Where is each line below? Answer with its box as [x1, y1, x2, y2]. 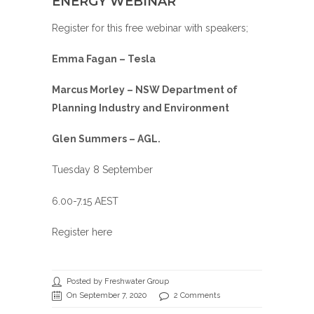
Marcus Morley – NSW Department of [52, 84, 238, 95]
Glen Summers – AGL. [52, 133, 161, 145]
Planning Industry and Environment [52, 102, 229, 114]
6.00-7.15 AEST [52, 195, 118, 207]
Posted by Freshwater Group [67, 276, 169, 286]
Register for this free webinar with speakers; [52, 22, 248, 34]
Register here [52, 226, 112, 238]
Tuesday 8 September [52, 164, 153, 176]
